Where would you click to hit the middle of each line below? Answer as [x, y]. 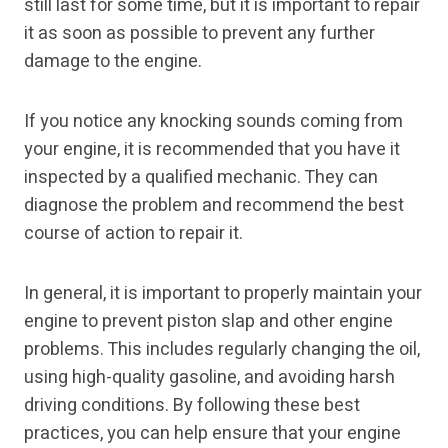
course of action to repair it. [133, 234]
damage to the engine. [113, 62]
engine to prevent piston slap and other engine [208, 322]
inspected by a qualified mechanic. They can [201, 178]
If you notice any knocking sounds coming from [213, 122]
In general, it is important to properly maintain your [223, 294]
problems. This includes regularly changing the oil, [222, 350]
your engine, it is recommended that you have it [212, 150]
